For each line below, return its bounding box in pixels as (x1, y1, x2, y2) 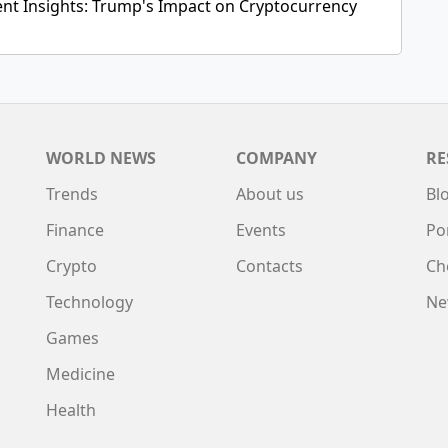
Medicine (46, 363, 115, 385)
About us (236, 183, 304, 205)
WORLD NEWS (46, 147, 156, 169)
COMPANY (236, 147, 317, 169)
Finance (46, 219, 104, 241)
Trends (46, 183, 98, 205)
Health (46, 399, 96, 421)
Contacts (236, 255, 303, 277)
